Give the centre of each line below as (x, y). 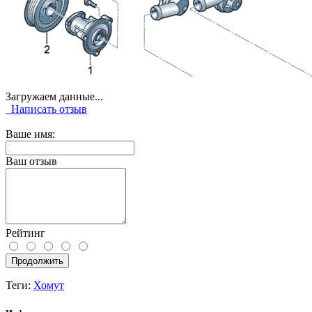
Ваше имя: (30, 134)
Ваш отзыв (31, 162)
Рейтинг (25, 233)
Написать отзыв (46, 109)
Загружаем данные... (54, 97)
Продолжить (37, 261)
